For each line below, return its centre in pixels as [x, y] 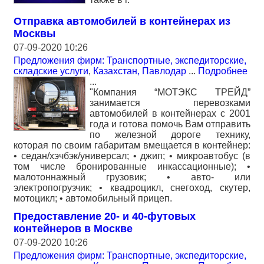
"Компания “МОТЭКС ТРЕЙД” [170, 92]
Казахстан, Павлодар [140, 71]
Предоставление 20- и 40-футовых [105, 216]
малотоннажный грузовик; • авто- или [132, 177]
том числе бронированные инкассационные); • [132, 166]
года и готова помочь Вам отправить [170, 124]
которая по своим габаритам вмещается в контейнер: [132, 145]
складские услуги [51, 71]
